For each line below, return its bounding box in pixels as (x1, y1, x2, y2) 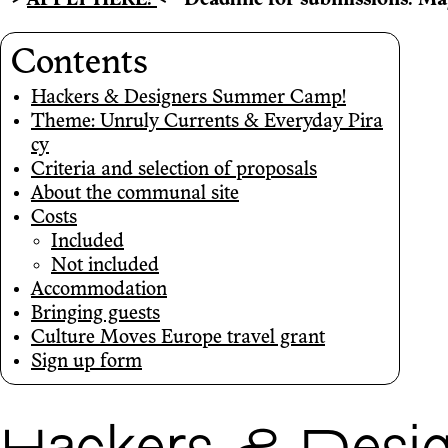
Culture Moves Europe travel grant (31, 328, 325, 349)
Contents (11, 47, 148, 83)
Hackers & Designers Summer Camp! (31, 88, 346, 109)
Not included (51, 256, 159, 277)
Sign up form (31, 352, 142, 373)
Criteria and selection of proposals (31, 160, 317, 181)
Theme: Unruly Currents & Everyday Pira (31, 112, 383, 133)
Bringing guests (31, 304, 160, 325)
